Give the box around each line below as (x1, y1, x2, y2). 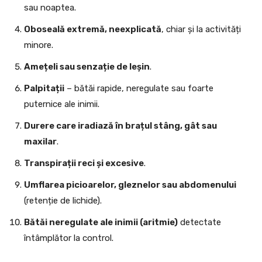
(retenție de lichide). (24, 195, 102, 206)
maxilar (24, 136, 57, 147)
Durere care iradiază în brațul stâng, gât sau (24, 120, 217, 132)
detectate (178, 217, 221, 228)
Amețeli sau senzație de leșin (24, 61, 150, 73)
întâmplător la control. (24, 233, 113, 244)
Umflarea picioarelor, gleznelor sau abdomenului (24, 180, 236, 191)
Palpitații (24, 83, 64, 94)
